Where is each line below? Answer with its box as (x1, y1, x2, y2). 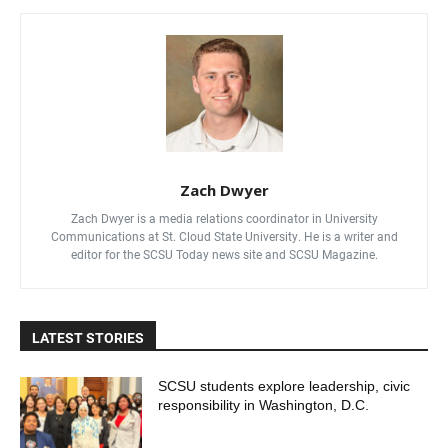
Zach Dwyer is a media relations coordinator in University (70, 210, 378, 227)
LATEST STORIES (32, 328, 144, 348)
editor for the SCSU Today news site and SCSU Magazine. (70, 246, 378, 263)
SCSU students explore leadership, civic (158, 378, 411, 395)
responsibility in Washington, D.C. (158, 397, 370, 414)
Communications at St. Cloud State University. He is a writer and (50, 228, 398, 245)
